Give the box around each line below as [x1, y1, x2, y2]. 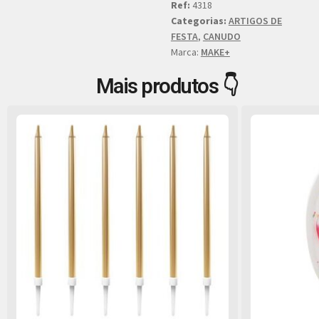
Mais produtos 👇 [95, 74, 238, 99]
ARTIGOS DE [228, 14, 282, 28]
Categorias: [170, 14, 226, 28]
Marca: [170, 46, 201, 59]
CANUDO [202, 30, 241, 43]
